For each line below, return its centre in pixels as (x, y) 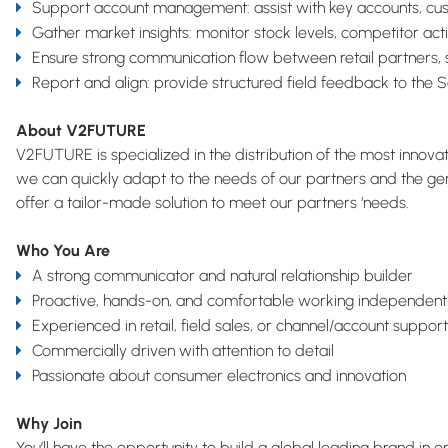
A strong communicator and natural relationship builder (222, 275)
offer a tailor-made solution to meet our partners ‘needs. (212, 202)
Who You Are (63, 250)
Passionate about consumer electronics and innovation (219, 375)
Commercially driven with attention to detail (183, 350)
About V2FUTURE (81, 130)
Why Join (49, 423)
